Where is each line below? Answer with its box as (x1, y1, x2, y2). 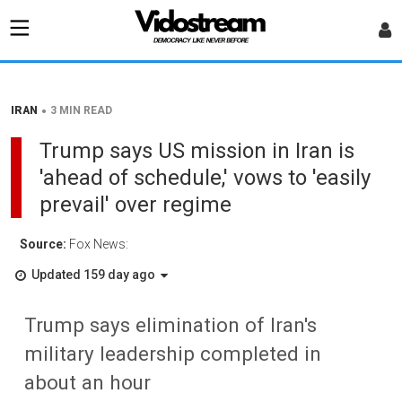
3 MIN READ (50, 104, 112, 117)
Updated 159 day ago (31, 267, 155, 282)
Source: (20, 237, 69, 251)
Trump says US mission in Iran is (39, 138, 354, 163)
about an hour (24, 371, 151, 394)
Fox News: (69, 237, 128, 251)
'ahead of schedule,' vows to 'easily (39, 165, 371, 190)
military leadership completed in (24, 342, 321, 365)
